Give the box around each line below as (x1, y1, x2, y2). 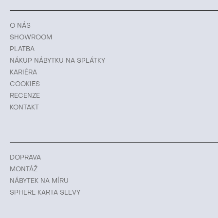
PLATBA (10, 46, 35, 53)
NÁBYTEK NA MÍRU (10, 178, 69, 184)
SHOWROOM (10, 35, 52, 41)
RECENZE (10, 93, 40, 99)
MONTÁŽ (10, 166, 37, 173)
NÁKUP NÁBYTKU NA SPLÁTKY (10, 58, 105, 64)
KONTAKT (10, 105, 39, 111)
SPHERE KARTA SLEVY (10, 190, 80, 196)
